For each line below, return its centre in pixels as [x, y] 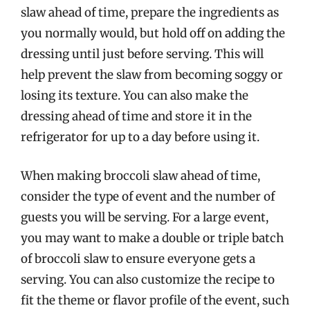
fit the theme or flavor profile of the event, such [155, 300]
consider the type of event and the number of [148, 196]
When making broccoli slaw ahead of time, [140, 175]
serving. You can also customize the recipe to [148, 279]
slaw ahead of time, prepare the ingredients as [150, 12]
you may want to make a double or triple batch [152, 238]
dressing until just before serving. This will [142, 54]
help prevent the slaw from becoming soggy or [152, 75]
